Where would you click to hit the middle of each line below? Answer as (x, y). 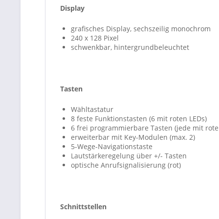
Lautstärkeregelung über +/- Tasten (129, 156)
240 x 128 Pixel (95, 38)
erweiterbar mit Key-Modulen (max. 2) (133, 137)
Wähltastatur (92, 109)
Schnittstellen (83, 207)
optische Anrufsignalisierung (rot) (126, 165)
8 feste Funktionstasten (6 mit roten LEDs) (139, 119)
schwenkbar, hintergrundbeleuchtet (130, 47)
